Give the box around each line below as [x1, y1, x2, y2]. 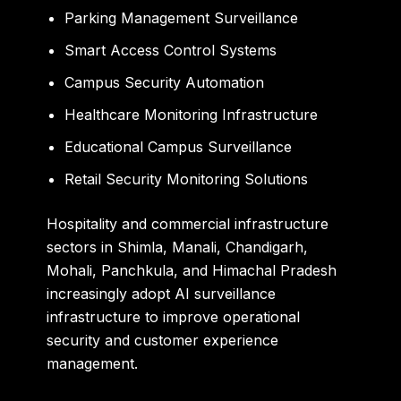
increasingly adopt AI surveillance [47, 285, 277, 303]
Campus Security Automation [64, 73, 265, 92]
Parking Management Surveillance [64, 9, 299, 28]
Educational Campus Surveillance [64, 138, 293, 157]
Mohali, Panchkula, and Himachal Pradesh [47, 261, 337, 280]
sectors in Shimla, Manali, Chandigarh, [47, 238, 309, 257]
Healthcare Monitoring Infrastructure [64, 106, 319, 124]
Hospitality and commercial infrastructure [47, 215, 329, 234]
